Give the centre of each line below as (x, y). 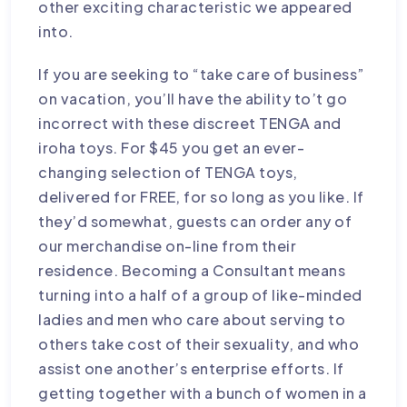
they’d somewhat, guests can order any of (195, 221)
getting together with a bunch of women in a (203, 392)
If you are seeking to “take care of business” (202, 74)
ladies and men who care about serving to (192, 319)
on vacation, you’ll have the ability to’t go (193, 98)
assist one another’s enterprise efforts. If (191, 368)
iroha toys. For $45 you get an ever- (172, 147)
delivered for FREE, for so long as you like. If (201, 196)
